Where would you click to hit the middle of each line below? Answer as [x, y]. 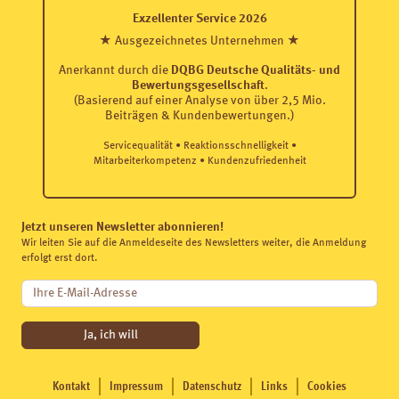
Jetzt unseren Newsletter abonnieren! [122, 227]
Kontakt [71, 387]
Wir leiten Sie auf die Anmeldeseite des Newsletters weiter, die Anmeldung [194, 243]
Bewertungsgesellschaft [198, 85]
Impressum [136, 387]
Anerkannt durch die [115, 70]
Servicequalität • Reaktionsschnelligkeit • [199, 146]
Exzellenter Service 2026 [199, 19]
